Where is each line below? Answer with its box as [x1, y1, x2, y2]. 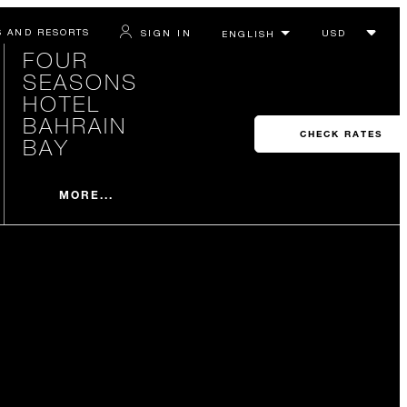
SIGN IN [140, 26, 192, 38]
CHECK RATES [299, 128, 382, 140]
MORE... [58, 186, 114, 202]
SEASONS [22, 68, 138, 94]
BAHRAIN [22, 112, 127, 138]
